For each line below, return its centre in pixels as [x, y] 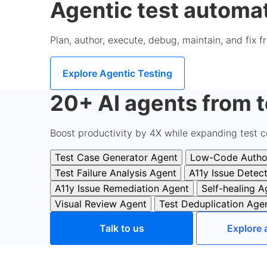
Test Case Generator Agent [116, 157]
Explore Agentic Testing [117, 73]
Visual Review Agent [101, 204]
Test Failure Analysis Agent [116, 173]
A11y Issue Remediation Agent [122, 188]
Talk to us [122, 228]
